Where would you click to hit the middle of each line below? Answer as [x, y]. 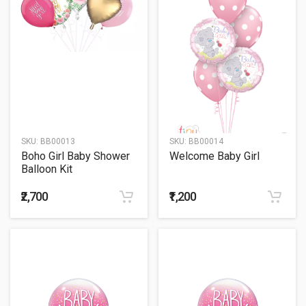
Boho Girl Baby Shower [75, 156]
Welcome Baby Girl [214, 156]
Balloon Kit [47, 169]
